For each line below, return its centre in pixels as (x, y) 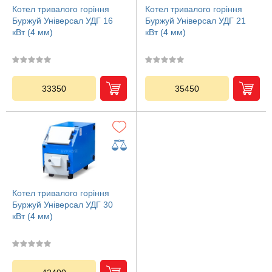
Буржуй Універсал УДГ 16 (63, 21)
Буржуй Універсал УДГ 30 (63, 205)
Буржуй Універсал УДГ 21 (195, 21)
